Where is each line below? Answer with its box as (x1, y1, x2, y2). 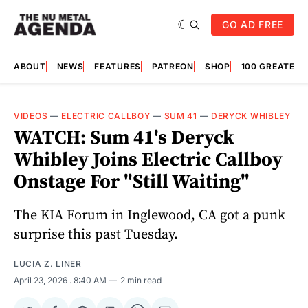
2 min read (120, 274, 162, 285)
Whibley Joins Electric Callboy (14, 148, 283, 172)
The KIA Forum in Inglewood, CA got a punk (14, 206, 285, 224)
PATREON (151, 61, 194, 71)
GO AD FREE (222, 19, 283, 30)
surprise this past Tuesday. (14, 225, 178, 243)
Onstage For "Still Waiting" (14, 170, 250, 194)
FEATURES (94, 61, 141, 71)
